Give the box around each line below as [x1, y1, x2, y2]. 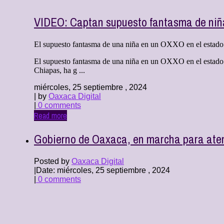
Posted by [34, 156, 71, 165]
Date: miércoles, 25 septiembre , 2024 [36, 165, 170, 174]
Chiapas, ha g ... [34, 65, 85, 74]
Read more [34, 109, 67, 121]
